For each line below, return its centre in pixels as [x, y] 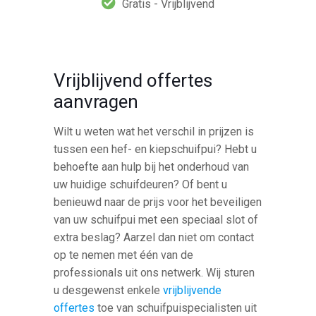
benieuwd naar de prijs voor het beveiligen [158, 202]
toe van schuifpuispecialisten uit [176, 308]
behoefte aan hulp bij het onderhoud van [152, 166]
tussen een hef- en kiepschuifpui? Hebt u [156, 149]
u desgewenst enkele [109, 290]
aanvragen [96, 101]
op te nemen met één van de [124, 255]
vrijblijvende [193, 290]
